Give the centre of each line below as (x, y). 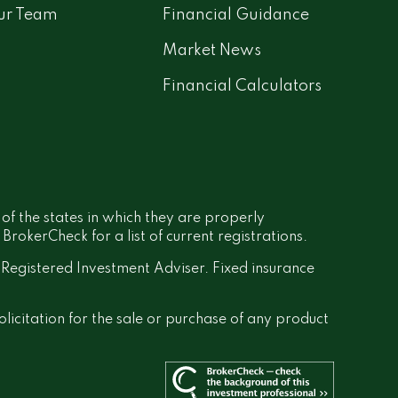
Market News (212, 50)
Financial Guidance (236, 15)
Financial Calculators (242, 86)
